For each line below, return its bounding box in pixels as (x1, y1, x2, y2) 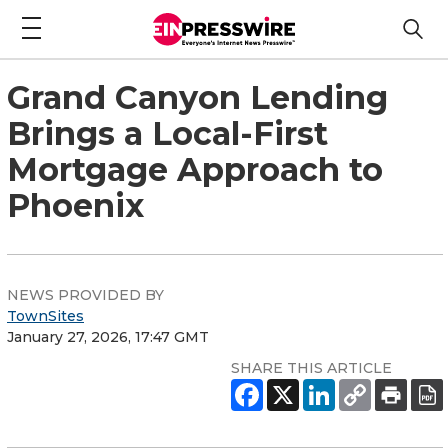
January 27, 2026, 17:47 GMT (7, 327, 209, 346)
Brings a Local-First (7, 113, 328, 153)
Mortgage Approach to (7, 149, 383, 189)
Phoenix (7, 185, 144, 225)
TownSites (7, 306, 84, 325)
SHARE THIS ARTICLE (231, 358, 392, 377)
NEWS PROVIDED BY (7, 285, 164, 304)
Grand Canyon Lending (7, 77, 388, 117)
